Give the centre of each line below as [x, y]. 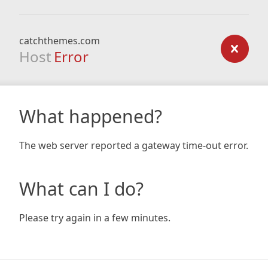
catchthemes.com [60, 41]
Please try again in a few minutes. [95, 218]
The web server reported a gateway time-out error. [134, 145]
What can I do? [81, 189]
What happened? [91, 116]
